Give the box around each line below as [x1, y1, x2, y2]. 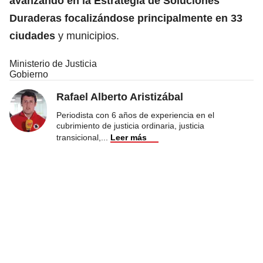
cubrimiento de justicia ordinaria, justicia [56, 120, 204, 130]
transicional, [56, 132, 101, 142]
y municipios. [58, 29, 119, 42]
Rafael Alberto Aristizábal [56, 90, 183, 103]
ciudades [9, 29, 58, 42]
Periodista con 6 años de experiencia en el [56, 110, 214, 120]
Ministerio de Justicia [9, 58, 97, 69]
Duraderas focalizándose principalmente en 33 [9, 12, 242, 24]
